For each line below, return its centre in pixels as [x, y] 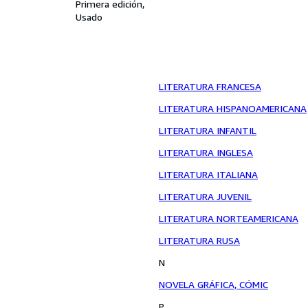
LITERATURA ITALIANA [208, 174]
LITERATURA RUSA [199, 240]
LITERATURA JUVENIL [205, 196]
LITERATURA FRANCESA [210, 86]
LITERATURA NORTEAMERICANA [229, 218]
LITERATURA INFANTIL [208, 130]
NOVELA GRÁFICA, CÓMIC [213, 284]
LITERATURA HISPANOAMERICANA [233, 108]
